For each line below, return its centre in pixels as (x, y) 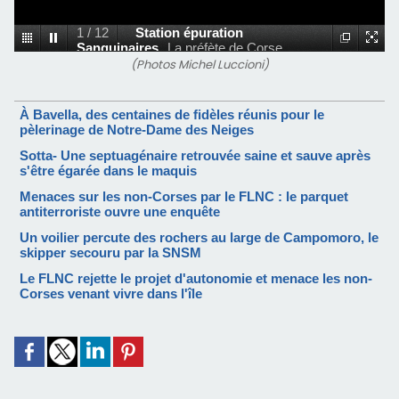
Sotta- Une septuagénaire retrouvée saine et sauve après (195, 155)
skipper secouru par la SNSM (110, 252)
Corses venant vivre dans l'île (111, 293)
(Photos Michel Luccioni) (199, 65)
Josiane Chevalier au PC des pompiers (190, 63)
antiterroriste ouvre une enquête (120, 212)
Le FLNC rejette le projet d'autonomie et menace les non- (196, 278)
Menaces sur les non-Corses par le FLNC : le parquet (184, 196)
